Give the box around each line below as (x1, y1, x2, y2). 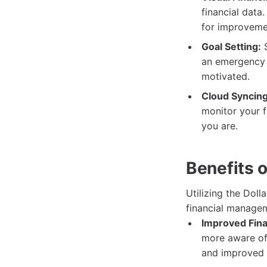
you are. (201, 120, 238, 132)
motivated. (201, 70, 250, 83)
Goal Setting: (201, 41, 261, 53)
